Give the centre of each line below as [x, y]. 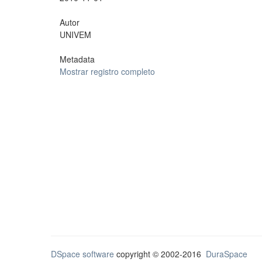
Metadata [77, 59]
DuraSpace [227, 254]
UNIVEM [75, 35]
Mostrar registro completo [107, 71]
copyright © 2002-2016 [160, 254]
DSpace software [82, 254]
